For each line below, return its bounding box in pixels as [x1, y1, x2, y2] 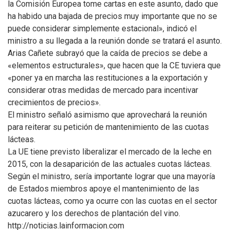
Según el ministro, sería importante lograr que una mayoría [8, 171, 215, 181]
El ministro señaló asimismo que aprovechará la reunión [8, 110, 207, 120]
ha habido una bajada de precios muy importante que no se [8, 11, 217, 21]
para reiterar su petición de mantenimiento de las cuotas [8, 122, 209, 132]
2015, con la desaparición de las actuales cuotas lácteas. [8, 159, 212, 169]
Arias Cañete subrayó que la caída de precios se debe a [8, 48, 207, 58]
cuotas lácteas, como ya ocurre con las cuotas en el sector [8, 196, 217, 206]
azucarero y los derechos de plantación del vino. [8, 208, 180, 218]
